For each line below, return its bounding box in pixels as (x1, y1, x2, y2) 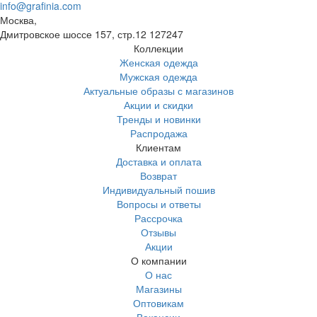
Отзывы (141, 225, 176, 240)
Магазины (135, 282, 182, 296)
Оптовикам (133, 296, 184, 311)
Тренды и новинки (116, 112, 201, 127)
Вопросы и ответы (116, 197, 201, 212)
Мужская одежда (120, 69, 197, 84)
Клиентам (136, 140, 181, 155)
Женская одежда (119, 55, 198, 70)
